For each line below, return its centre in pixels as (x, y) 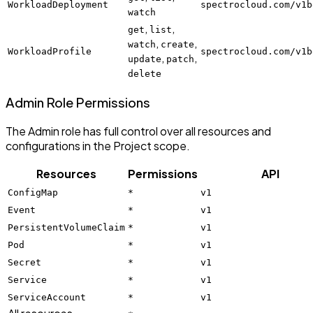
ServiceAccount (47, 298)
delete (145, 73)
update (145, 59)
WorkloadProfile (50, 51)
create (177, 44)
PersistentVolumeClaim (66, 228)
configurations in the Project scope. (98, 146)
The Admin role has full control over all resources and (138, 131)
